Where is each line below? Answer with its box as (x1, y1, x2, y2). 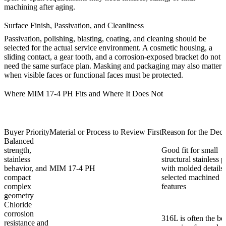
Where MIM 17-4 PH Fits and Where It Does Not (4, 89, 163, 98)
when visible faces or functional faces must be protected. (4, 71, 183, 80)
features (161, 182, 186, 191)
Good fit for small (161, 146, 218, 155)
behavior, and (4, 164, 47, 173)
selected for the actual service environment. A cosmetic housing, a (4, 43, 212, 52)
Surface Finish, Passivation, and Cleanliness (4, 21, 144, 30)
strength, (4, 146, 31, 155)
